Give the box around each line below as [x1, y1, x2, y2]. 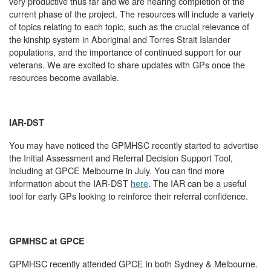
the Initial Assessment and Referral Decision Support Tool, [9, 151, 233, 165]
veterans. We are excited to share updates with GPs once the [9, 58, 245, 71]
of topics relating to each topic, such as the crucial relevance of [9, 20, 249, 33]
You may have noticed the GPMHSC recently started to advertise [9, 139, 258, 152]
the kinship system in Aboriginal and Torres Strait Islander [9, 33, 230, 46]
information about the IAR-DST [9, 177, 131, 190]
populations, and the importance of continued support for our [9, 45, 241, 59]
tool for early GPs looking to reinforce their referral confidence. [9, 189, 248, 203]
